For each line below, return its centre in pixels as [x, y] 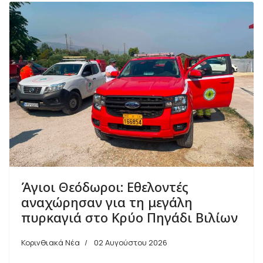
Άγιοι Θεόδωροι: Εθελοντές [105, 187]
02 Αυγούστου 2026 [131, 243]
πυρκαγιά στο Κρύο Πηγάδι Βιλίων [129, 218]
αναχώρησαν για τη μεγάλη [107, 202]
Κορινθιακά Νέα [50, 243]
